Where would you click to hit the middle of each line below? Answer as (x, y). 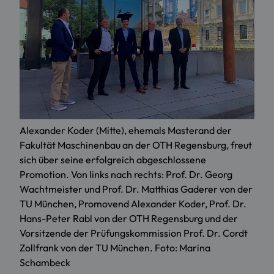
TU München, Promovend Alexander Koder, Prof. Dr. (133, 204)
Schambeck (45, 263)
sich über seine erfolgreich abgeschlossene (113, 160)
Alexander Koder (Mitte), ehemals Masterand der (126, 131)
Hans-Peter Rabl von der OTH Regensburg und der (129, 219)
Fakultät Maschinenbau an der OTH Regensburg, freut (136, 145)
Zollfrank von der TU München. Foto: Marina (115, 248)
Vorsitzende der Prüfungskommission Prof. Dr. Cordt (134, 233)
